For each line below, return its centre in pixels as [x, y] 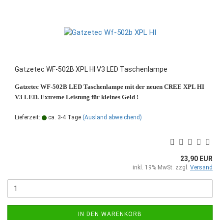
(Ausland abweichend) [112, 117]
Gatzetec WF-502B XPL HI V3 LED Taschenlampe [91, 69]
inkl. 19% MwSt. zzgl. [161, 167]
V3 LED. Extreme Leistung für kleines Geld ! [77, 97]
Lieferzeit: [28, 117]
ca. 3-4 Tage [64, 117]
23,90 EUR [196, 158]
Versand [201, 167]
